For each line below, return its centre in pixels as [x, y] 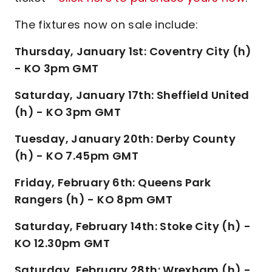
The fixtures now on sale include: [107, 25]
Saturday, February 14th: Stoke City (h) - [133, 226]
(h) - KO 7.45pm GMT [77, 156]
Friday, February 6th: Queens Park [113, 182]
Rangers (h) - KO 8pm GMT [95, 199]
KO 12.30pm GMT [64, 243]
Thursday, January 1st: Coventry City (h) [133, 51]
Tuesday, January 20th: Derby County [125, 139]
